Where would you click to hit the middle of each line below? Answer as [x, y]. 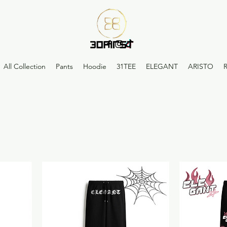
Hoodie [95, 66]
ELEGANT [162, 66]
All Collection [25, 66]
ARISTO [201, 66]
